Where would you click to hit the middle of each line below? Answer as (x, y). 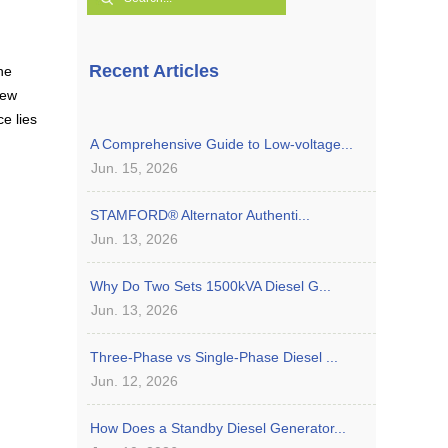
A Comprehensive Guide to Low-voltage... (221, 143)
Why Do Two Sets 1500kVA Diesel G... (210, 285)
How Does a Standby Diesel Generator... (218, 427)
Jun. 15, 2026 (134, 167)
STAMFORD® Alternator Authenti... (200, 214)
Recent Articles (154, 70)
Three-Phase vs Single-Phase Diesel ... (214, 356)
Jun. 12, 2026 (134, 380)
